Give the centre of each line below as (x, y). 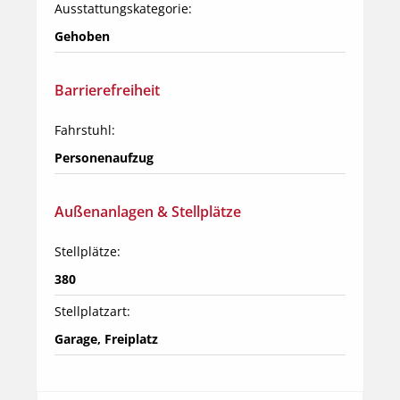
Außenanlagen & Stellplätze (148, 211)
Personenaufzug (104, 157)
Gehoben (82, 36)
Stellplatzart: (92, 311)
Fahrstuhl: (85, 129)
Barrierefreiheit (107, 90)
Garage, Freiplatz (106, 338)
